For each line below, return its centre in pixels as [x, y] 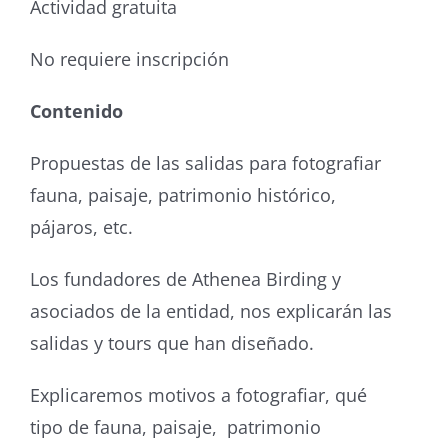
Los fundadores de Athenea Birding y [185, 279]
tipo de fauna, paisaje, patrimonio [175, 427]
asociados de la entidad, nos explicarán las [210, 311]
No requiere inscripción [129, 59]
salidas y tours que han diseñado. [171, 343]
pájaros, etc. [81, 227]
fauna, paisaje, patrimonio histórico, [182, 195]
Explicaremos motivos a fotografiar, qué [198, 395]
